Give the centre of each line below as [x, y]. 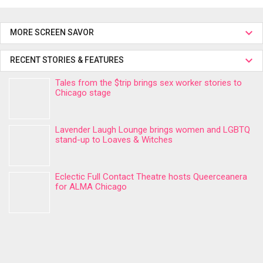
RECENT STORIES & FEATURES [68, 60]
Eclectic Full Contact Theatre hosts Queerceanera [151, 177]
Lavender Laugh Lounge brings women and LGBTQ [153, 130]
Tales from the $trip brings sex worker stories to [149, 83]
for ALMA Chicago [91, 187]
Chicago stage [83, 93]
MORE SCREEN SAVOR [52, 32]
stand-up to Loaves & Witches [114, 140]
